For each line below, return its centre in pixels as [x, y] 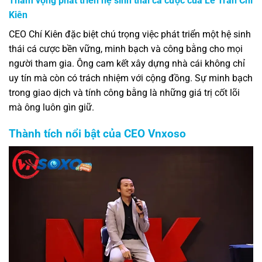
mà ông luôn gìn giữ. [51, 108]
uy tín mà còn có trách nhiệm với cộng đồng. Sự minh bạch [131, 78]
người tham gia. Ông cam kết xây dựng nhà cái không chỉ [127, 64]
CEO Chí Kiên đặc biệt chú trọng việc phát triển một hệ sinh [130, 35]
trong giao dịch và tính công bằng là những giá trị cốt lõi [124, 93]
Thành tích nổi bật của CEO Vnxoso [97, 133]
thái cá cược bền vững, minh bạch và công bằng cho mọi [126, 49]
